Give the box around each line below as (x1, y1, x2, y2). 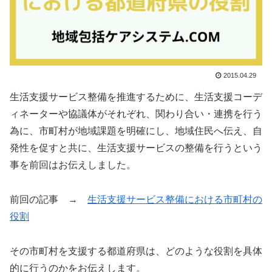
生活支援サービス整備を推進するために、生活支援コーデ (10, 92, 262, 103)
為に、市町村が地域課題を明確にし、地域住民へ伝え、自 (10, 126, 262, 137)
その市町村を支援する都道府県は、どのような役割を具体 (10, 245, 262, 256)
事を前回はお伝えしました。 (10, 160, 136, 171)
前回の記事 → (10, 194, 87, 205)
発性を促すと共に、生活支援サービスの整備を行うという (10, 143, 262, 154)
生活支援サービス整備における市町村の (87, 194, 262, 205)
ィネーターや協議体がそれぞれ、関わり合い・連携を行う (10, 109, 262, 120)
